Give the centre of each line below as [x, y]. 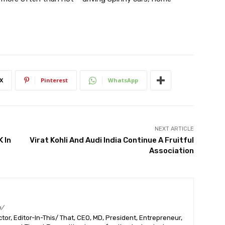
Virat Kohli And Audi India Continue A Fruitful [111, 140]
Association [171, 151]
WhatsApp [123, 80]
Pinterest [54, 80]
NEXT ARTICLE [174, 129]
